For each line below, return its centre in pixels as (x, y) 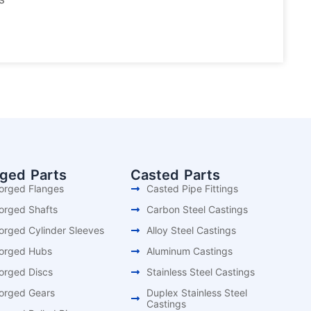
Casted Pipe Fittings (192, 188)
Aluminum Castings (189, 251)
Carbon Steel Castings (197, 209)
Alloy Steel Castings (191, 230)
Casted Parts (176, 175)
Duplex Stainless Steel (196, 293)
